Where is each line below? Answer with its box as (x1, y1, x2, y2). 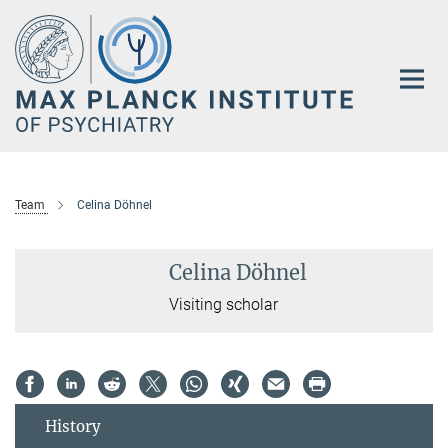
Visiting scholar (169, 295, 279, 315)
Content (5, 36, 60, 55)
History (45, 417, 101, 437)
